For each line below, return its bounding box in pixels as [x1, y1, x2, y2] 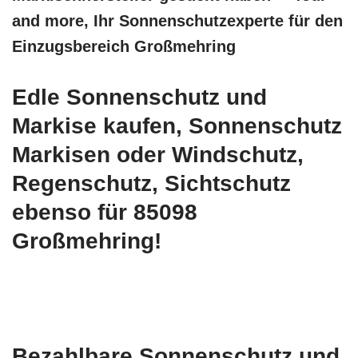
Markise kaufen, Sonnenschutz [12, 113, 342, 138]
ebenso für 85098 [12, 200, 197, 225]
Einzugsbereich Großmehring [12, 38, 236, 55]
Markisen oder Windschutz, [12, 142, 304, 167]
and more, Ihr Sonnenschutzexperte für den [12, 12, 343, 30]
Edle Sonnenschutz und [12, 85, 267, 109]
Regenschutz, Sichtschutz [12, 171, 291, 196]
